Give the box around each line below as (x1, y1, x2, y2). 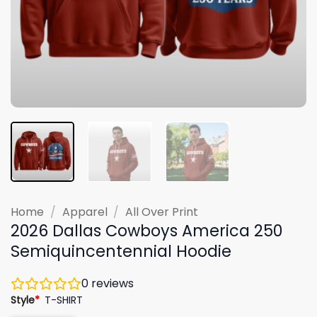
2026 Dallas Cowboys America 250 (11, 219, 282, 242)
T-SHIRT (45, 292, 83, 307)
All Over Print (125, 203, 199, 220)
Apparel (62, 203, 108, 220)
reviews (88, 275, 134, 292)
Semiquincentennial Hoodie (11, 239, 231, 263)
